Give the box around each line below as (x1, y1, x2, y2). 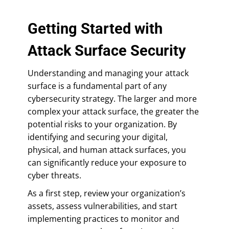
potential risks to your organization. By (28, 118, 177, 130)
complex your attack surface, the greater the (28, 105, 199, 117)
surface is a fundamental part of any (28, 80, 167, 91)
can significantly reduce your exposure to (28, 156, 187, 168)
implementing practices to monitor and (28, 213, 179, 224)
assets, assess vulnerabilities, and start (28, 200, 177, 212)
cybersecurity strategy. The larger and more (28, 93, 197, 104)
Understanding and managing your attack (28, 67, 189, 79)
